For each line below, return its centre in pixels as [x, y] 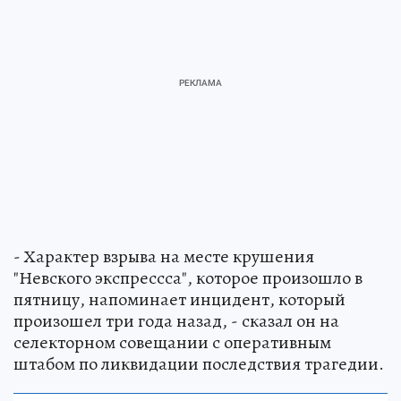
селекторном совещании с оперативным [172, 342]
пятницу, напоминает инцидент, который [179, 299]
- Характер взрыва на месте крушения [164, 256]
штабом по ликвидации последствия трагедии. [199, 364]
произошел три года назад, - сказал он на [176, 321]
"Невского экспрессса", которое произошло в [188, 278]
